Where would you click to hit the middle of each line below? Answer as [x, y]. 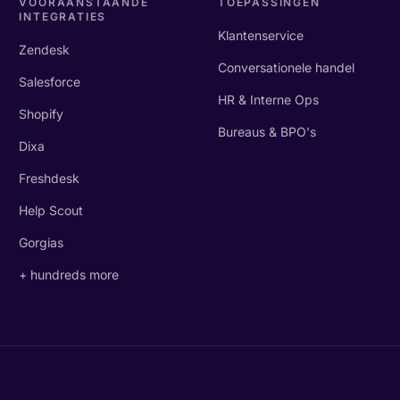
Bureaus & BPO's [267, 132]
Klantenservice [260, 35]
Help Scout [51, 210]
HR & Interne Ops [268, 100]
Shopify [42, 114]
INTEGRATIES [63, 17]
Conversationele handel [286, 67]
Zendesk [45, 50]
